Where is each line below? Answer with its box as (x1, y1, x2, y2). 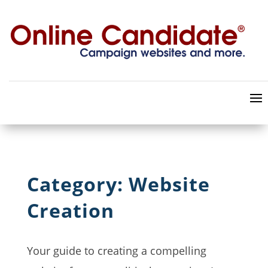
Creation (26, 197, 114, 223)
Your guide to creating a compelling (26, 243, 206, 258)
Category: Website (26, 171, 210, 197)
